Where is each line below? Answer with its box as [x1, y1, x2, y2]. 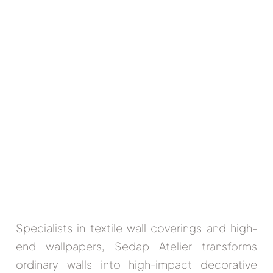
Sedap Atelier [114, 238, 192, 253]
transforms [191, 238, 257, 253]
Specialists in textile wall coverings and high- [16, 220, 257, 235]
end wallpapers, [16, 238, 115, 253]
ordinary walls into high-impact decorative [16, 257, 257, 271]
